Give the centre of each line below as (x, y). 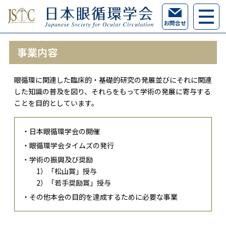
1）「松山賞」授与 (66, 171)
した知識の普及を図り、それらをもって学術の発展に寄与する (112, 92)
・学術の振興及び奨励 (57, 160)
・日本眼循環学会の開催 (61, 131)
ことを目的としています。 (56, 103)
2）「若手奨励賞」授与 (73, 183)
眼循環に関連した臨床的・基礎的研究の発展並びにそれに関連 (113, 80)
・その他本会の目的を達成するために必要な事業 (100, 197)
